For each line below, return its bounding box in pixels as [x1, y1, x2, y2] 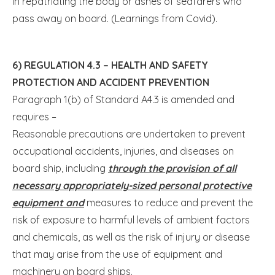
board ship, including [12, 161, 108, 174]
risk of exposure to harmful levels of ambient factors [12, 213, 250, 226]
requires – [12, 110, 56, 123]
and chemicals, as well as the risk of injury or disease [12, 230, 250, 243]
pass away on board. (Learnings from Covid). [12, 12, 217, 25]
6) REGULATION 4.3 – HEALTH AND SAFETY [12, 58, 208, 71]
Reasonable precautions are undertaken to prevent [12, 127, 246, 140]
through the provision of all [108, 161, 236, 174]
